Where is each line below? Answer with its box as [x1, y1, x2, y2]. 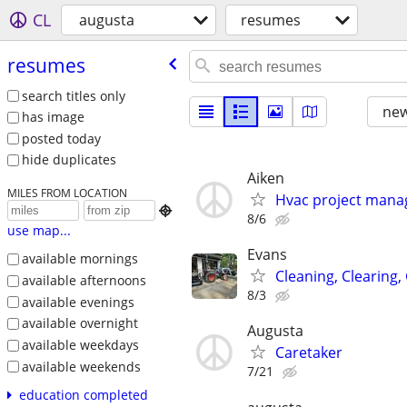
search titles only [21, 86, 125, 104]
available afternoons [21, 271, 146, 289]
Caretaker [275, 342, 342, 363]
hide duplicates [21, 151, 116, 169]
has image [21, 108, 84, 126]
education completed [18, 386, 148, 404]
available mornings [21, 250, 138, 268]
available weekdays [21, 335, 139, 353]
